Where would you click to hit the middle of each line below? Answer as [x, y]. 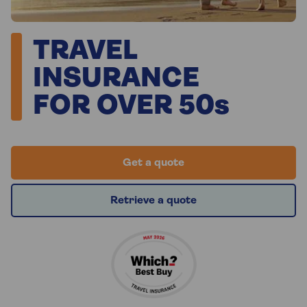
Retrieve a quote [153, 201]
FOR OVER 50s [131, 107]
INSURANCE [116, 80]
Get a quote [153, 163]
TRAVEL [85, 52]
